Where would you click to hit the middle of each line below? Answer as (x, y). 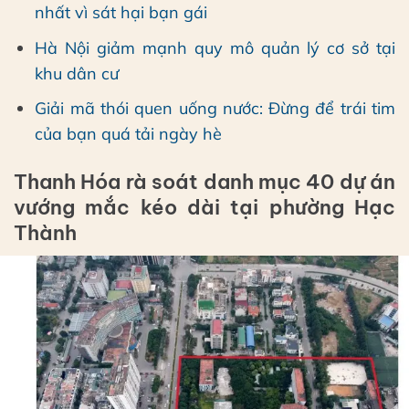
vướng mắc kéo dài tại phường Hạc (204, 207)
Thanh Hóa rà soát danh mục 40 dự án (204, 181)
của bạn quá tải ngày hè (129, 134)
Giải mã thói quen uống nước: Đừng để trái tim (215, 109)
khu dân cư (77, 73)
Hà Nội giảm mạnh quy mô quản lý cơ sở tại (215, 47)
